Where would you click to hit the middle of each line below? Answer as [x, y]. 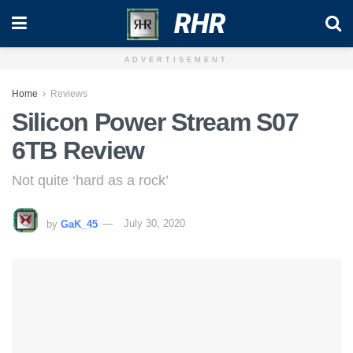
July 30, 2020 [154, 224]
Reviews [69, 94]
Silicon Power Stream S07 [155, 122]
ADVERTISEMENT [176, 60]
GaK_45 [79, 224]
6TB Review [78, 150]
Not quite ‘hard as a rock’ [90, 180]
